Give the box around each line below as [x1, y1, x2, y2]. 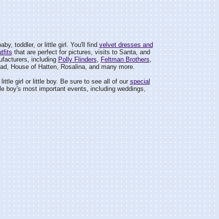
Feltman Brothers [100, 56, 150, 63]
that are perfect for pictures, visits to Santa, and [12, 48, 150, 56]
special [130, 78, 150, 85]
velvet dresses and [99, 41, 153, 48]
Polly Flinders [58, 56, 97, 63]
